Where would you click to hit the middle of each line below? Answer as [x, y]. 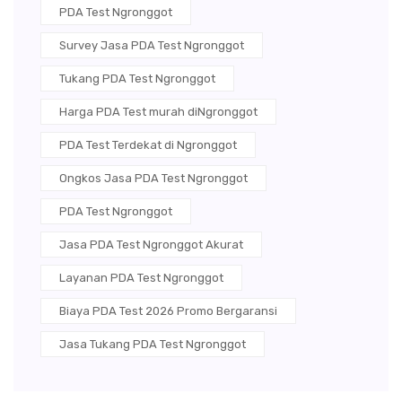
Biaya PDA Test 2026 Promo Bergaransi [168, 311]
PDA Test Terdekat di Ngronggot [148, 145]
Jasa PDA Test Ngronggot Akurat [151, 245]
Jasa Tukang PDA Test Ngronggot [153, 345]
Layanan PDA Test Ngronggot [141, 278]
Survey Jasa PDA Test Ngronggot [152, 46]
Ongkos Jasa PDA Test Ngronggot [153, 179]
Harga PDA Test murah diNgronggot [158, 112]
